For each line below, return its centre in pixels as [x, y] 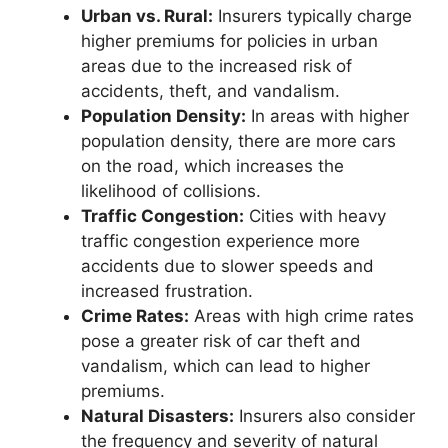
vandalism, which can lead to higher [225, 366]
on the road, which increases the [212, 166]
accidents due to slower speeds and [227, 266]
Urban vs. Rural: [147, 16]
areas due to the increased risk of [216, 66]
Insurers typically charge [312, 16]
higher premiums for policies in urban [229, 41]
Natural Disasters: [157, 416]
